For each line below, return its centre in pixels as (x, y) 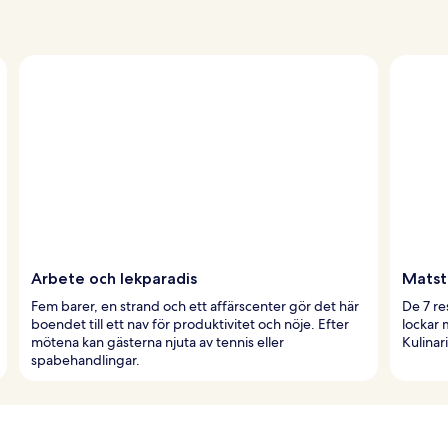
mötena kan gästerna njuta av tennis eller (157, 341)
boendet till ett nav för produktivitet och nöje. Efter (190, 323)
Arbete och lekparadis (114, 278)
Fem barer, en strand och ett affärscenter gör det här (195, 305)
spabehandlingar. (85, 359)
